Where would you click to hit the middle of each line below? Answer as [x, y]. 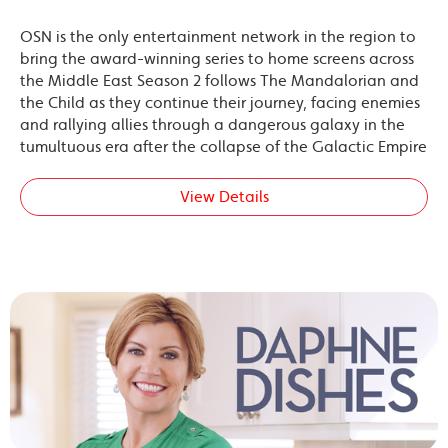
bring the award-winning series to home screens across [217, 58]
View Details [224, 196]
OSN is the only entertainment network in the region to [218, 36]
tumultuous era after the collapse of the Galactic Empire [223, 146]
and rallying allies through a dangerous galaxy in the [212, 124]
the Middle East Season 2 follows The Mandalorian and [219, 80]
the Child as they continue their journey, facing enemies [220, 102]
